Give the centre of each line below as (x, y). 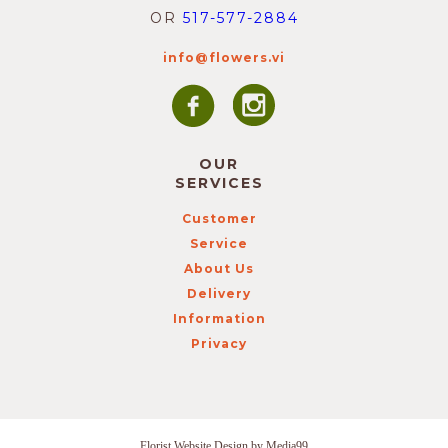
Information (219, 318)
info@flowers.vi (224, 57)
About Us (219, 268)
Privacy (219, 343)
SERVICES (219, 183)
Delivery (219, 293)
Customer (219, 218)
